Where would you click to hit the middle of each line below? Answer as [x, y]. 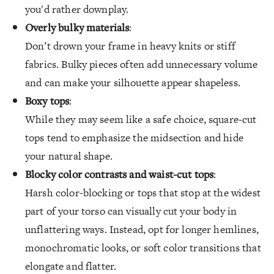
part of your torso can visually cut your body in [131, 211]
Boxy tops [47, 100]
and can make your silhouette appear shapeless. [133, 82]
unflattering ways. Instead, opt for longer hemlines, [142, 229]
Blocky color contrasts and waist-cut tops [120, 174]
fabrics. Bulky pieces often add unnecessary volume [142, 64]
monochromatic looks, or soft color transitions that [143, 247]
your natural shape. [69, 156]
